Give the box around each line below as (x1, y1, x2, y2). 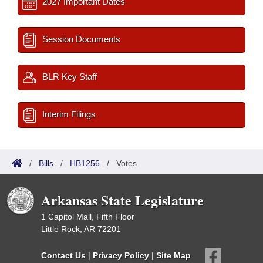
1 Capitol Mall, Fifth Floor (41, 212, 134, 221)
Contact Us (41, 250, 86, 260)
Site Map (156, 250, 191, 260)
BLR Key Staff (40, 72, 97, 82)
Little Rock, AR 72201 (41, 224, 121, 234)
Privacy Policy (93, 250, 149, 260)
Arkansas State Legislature (41, 190, 204, 210)
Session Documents (40, 34, 120, 44)
